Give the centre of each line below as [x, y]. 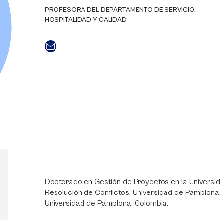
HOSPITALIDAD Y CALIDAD [85, 20]
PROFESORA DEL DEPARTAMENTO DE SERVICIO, [120, 10]
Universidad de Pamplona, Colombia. [106, 203]
